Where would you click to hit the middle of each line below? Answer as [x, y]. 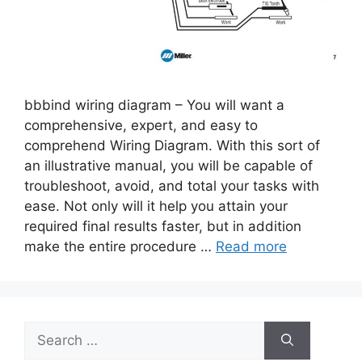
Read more [251, 246]
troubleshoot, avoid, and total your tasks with [172, 185]
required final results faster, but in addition [163, 226]
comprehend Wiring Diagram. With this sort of [172, 145]
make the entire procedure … [120, 246]
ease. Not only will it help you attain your [156, 206]
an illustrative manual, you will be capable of [168, 165]
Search [46, 330]
